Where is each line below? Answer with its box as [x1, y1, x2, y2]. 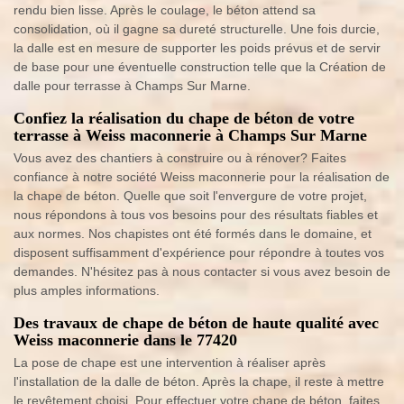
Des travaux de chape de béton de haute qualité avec [14, 314, 379, 332]
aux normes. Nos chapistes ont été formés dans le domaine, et [14, 226, 372, 241]
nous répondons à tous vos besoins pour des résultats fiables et [14, 207, 378, 222]
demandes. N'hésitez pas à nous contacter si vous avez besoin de [14, 264, 390, 279]
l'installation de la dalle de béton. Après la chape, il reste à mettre [14, 374, 384, 389]
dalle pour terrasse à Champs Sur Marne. [14, 78, 251, 93]
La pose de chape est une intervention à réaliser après [14, 355, 326, 370]
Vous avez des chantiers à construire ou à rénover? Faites [14, 151, 346, 165]
